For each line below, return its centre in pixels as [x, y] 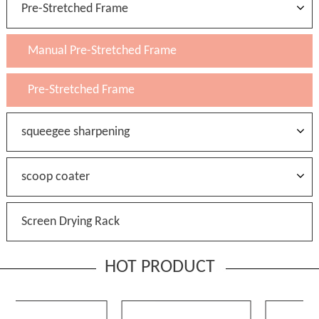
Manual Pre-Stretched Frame [102, 51]
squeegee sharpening [75, 132]
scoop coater [55, 177]
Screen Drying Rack [70, 222]
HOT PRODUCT [159, 268]
